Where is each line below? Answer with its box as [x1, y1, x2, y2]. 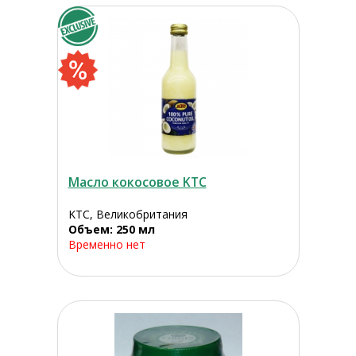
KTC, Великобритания [68, 207, 188, 222]
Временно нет [68, 237, 145, 253]
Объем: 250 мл [68, 222, 155, 238]
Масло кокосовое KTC [68, 173, 207, 192]
